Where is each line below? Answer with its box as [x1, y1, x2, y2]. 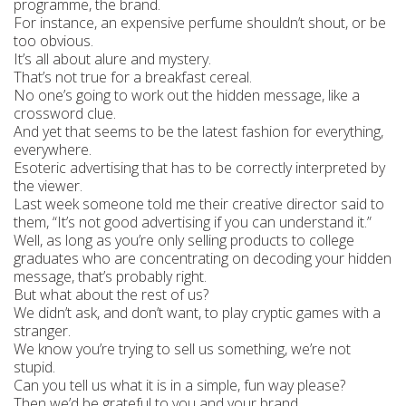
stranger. [14, 321, 74, 341]
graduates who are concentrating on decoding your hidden [14, 248, 391, 268]
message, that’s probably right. [14, 266, 207, 286]
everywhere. [14, 140, 92, 159]
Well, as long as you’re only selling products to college [14, 230, 354, 250]
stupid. [14, 357, 55, 377]
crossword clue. [14, 103, 116, 123]
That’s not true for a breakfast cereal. [14, 67, 252, 87]
